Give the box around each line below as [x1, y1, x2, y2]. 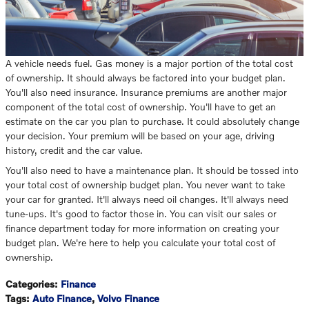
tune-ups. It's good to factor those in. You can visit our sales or [6, 208, 277, 220]
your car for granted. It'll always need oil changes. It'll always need [6, 193, 288, 206]
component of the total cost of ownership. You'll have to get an [6, 101, 276, 113]
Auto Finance [32, 292, 92, 305]
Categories [6, 278, 54, 290]
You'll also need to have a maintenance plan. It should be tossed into [6, 164, 299, 177]
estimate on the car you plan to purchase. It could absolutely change [6, 115, 299, 128]
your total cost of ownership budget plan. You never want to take [6, 179, 285, 191]
